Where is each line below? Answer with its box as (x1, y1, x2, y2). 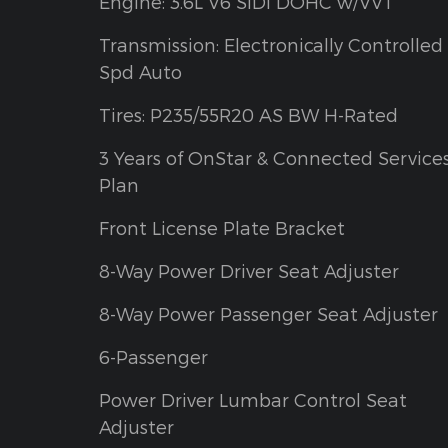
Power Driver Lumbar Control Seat (99, 389, 407, 411)
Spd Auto (99, 61, 182, 83)
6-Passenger (99, 346, 208, 368)
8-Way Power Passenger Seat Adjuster (99, 303, 438, 325)
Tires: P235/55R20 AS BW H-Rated (99, 104, 398, 126)
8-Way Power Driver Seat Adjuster (99, 260, 399, 282)
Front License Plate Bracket (99, 217, 345, 239)
